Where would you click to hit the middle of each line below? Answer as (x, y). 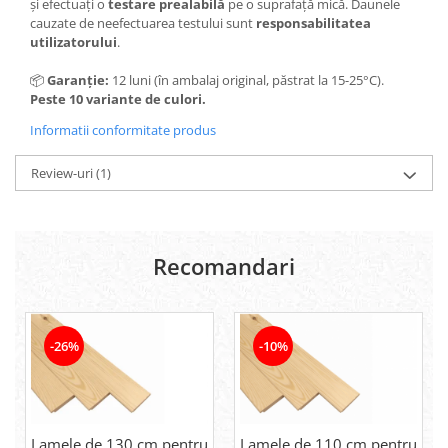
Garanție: (78, 79)
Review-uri (63, 172)
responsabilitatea (313, 22)
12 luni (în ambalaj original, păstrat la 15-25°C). (246, 79)
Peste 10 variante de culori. (119, 98)
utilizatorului (73, 41)
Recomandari (224, 265)
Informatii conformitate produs (123, 129)
